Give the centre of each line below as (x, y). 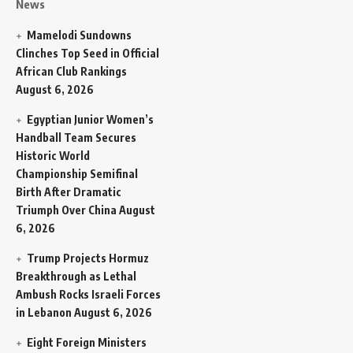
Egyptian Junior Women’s (91, 120)
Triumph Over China (66, 210)
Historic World (53, 156)
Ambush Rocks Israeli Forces (88, 295)
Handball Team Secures (76, 138)
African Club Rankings (71, 72)
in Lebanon (44, 313)
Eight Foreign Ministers (87, 343)
